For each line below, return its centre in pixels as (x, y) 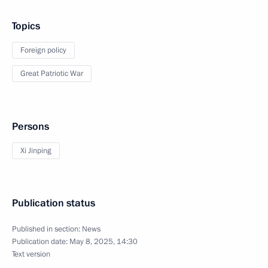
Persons (31, 127)
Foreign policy (43, 50)
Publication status (54, 203)
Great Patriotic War (52, 74)
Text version (31, 254)
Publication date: (41, 242)
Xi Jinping (36, 151)
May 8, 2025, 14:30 (103, 242)
